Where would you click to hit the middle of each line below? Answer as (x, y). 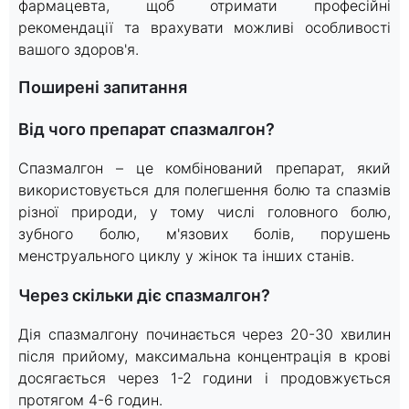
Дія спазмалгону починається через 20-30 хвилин (204, 334)
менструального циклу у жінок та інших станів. (186, 255)
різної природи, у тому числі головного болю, (204, 211)
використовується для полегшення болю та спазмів (204, 189)
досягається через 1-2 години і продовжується (204, 378)
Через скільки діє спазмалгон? (144, 295)
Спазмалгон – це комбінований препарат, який (204, 168)
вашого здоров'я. (79, 49)
